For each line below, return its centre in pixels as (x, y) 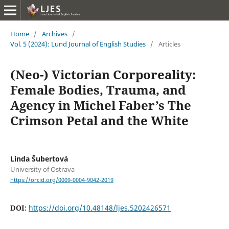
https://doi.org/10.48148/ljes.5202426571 (99, 208)
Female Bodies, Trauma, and (98, 89)
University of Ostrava (42, 169)
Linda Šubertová (39, 158)
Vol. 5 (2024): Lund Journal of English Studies (78, 44)
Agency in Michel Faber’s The (100, 105)
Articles (169, 44)
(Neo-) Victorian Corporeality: (103, 74)
